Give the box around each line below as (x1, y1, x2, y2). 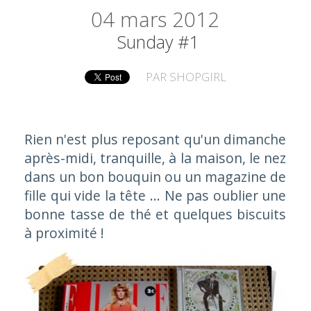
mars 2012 (120, 5, 220, 33)
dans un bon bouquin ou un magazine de (24, 167, 287, 186)
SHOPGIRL (169, 68, 227, 85)
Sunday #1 (116, 29, 199, 53)
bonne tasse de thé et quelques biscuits (24, 204, 287, 224)
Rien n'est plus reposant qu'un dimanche (24, 129, 287, 149)
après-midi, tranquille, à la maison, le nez (24, 148, 287, 167)
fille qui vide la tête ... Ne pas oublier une (24, 185, 287, 205)
